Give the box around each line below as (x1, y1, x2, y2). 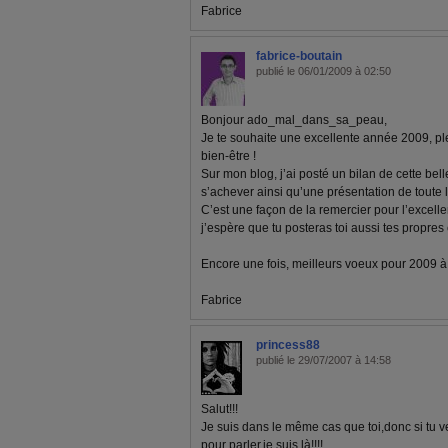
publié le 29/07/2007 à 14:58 (256, 354, 391, 366)
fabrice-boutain (256, 49, 342, 63)
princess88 (256, 338, 320, 352)
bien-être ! (201, 149, 256, 163)
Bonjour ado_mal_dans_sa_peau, (201, 113, 387, 127)
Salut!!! (201, 402, 238, 416)
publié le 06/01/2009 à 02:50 (256, 65, 391, 77)
